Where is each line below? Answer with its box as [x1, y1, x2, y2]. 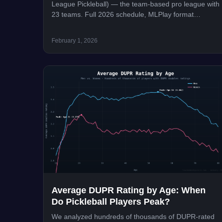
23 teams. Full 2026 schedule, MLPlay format [52, 10, 194, 18]
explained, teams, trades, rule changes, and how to [52, 20, 212, 29]
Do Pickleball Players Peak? [52, 197, 170, 207]
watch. [52, 31, 72, 39]
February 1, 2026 [52, 37, 98, 44]
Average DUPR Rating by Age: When [52, 185, 206, 196]
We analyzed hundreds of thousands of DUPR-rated [52, 213, 215, 221]
